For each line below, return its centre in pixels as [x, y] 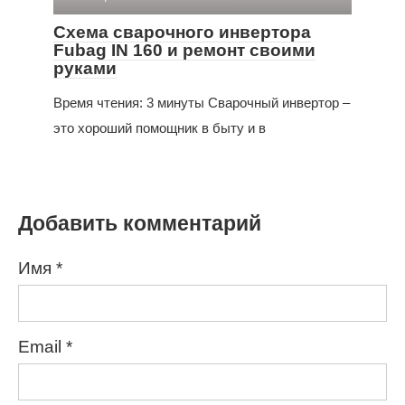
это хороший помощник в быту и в [160, 127]
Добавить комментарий [140, 223]
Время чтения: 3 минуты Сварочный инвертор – [202, 102]
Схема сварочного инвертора [182, 32]
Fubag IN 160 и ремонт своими [184, 50]
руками [85, 68]
